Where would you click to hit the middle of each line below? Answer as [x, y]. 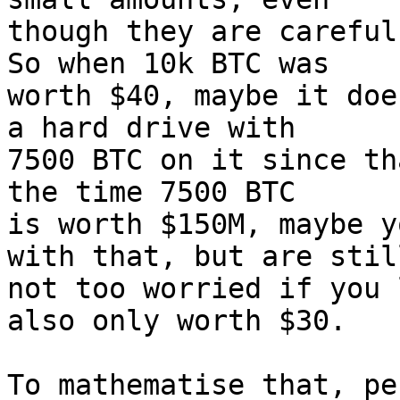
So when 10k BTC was [168, 63]
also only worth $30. [177, 321]
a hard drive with [151, 128]
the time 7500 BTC [151, 192]
